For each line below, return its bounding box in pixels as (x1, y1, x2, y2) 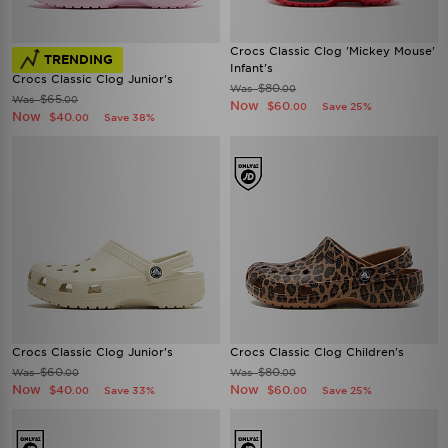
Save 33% (104, 384, 155, 396)
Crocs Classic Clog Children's (230, 345, 404, 359)
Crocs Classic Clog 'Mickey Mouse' (230, 44, 435, 58)
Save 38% (104, 111, 155, 123)
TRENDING (44, 52, 113, 67)
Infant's (230, 61, 273, 75)
